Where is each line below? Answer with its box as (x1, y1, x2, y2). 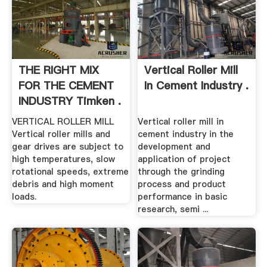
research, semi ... (138, 203, 209, 216)
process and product (138, 178, 226, 191)
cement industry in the (138, 128, 234, 141)
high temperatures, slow (11, 153, 115, 166)
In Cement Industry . (144, 77, 249, 93)
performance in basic (138, 191, 228, 203)
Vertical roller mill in (138, 116, 224, 128)
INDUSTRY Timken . (18, 93, 121, 108)
